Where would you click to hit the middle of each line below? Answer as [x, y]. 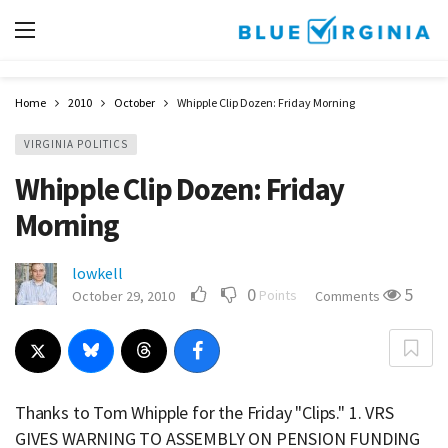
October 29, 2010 [123, 296]
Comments [349, 296]
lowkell [97, 273]
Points [278, 295]
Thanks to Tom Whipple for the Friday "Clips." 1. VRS [204, 412]
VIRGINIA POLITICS [76, 144]
